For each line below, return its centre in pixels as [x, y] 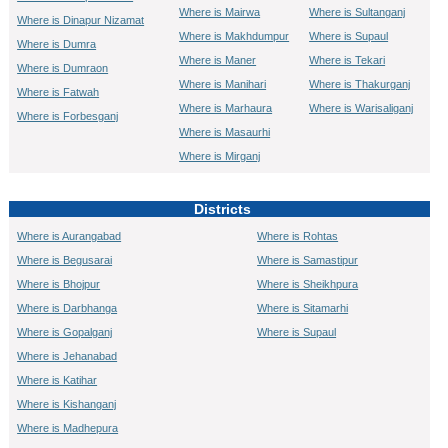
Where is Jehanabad [67, 356]
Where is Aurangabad [69, 236]
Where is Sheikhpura [308, 284]
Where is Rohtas [298, 236]
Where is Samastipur [308, 260]
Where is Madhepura [68, 428]
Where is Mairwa [220, 12]
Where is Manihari [223, 84]
